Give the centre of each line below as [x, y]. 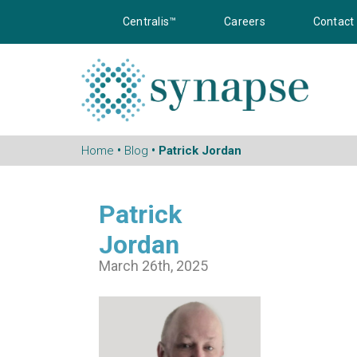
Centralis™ [150, 22]
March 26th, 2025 [153, 266]
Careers [245, 22]
